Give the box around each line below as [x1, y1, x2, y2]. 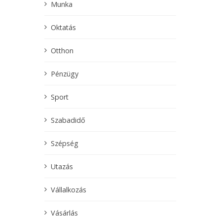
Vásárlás [51, 208, 78, 218]
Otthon [51, 45, 74, 55]
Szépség [51, 138, 78, 148]
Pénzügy [51, 69, 78, 78]
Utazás [51, 161, 73, 171]
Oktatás [51, 22, 76, 32]
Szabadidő [51, 115, 85, 125]
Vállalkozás [51, 184, 86, 194]
